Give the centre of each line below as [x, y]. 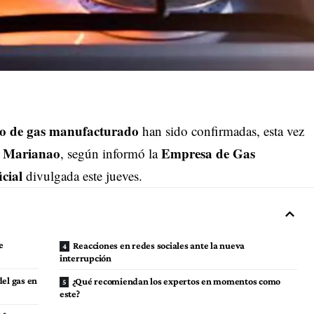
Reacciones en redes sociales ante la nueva [159, 246]
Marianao [31, 153]
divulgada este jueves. [82, 176]
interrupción [85, 258]
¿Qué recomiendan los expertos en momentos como [176, 281]
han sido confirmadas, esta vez [221, 131]
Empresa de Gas [208, 153]
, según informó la [110, 153]
